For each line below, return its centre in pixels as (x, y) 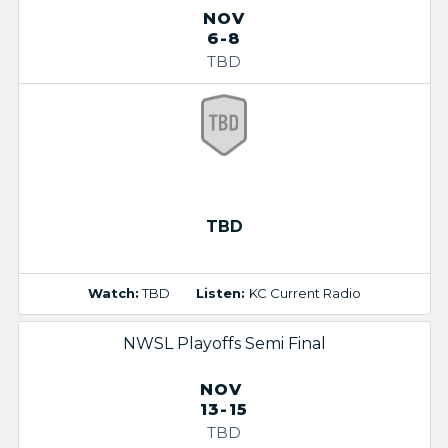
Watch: (113, 293)
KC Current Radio (304, 293)
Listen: (222, 293)
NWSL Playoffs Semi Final (224, 343)
